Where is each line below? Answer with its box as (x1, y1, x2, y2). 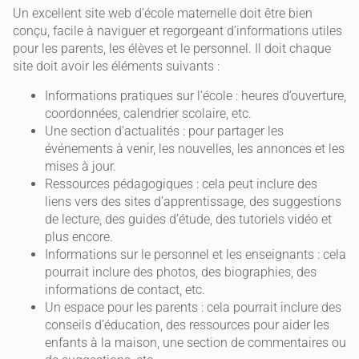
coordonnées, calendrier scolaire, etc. (45, 105, 252, 121)
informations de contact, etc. (45, 281, 205, 297)
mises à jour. (45, 158, 116, 174)
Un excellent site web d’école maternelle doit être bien (13, 6, 313, 22)
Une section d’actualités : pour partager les (45, 123, 284, 139)
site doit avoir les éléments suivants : (13, 58, 220, 75)
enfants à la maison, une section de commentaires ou (45, 334, 346, 350)
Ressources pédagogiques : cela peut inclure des (45, 175, 317, 192)
